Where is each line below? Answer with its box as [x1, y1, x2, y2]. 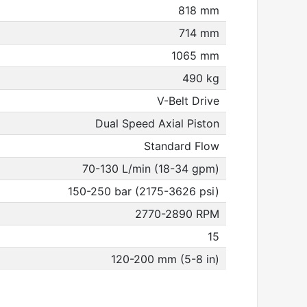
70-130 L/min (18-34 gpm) [82, 162, 219, 175]
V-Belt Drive [157, 94, 219, 108]
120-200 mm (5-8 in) [111, 252, 219, 266]
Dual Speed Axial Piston [95, 116, 219, 130]
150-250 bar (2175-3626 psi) [68, 184, 219, 198]
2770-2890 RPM [135, 207, 219, 221]
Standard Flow [144, 139, 219, 153]
